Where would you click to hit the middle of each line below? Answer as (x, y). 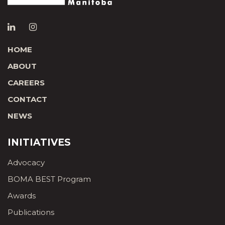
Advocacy (26, 163)
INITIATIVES (39, 143)
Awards (22, 196)
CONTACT (27, 99)
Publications (31, 212)
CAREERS (26, 83)
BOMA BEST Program (49, 179)
